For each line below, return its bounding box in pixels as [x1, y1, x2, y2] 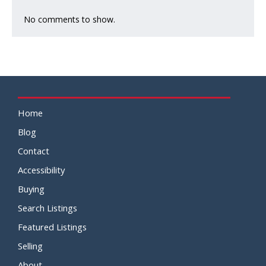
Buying [18, 183, 45, 195]
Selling [18, 240, 43, 252]
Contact [18, 145, 49, 157]
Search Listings [18, 202, 77, 214]
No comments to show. [24, 13, 115, 25]
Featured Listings [18, 221, 87, 233]
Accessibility [18, 164, 65, 176]
